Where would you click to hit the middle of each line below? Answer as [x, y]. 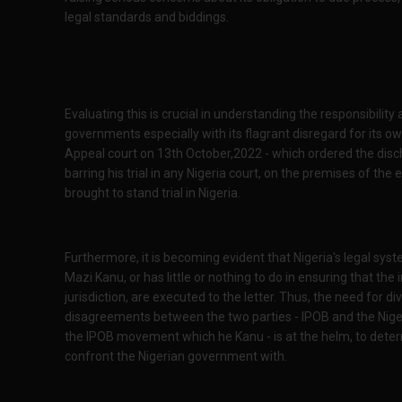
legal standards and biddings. [147, 17]
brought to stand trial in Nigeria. [153, 193]
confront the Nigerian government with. [176, 356]
